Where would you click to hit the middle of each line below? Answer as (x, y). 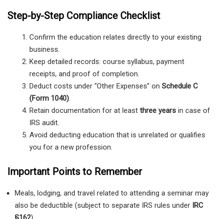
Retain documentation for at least (85, 110)
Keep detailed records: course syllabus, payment (107, 61)
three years (158, 110)
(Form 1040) (49, 98)
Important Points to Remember (75, 172)
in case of (193, 110)
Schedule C (180, 86)
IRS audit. (44, 122)
